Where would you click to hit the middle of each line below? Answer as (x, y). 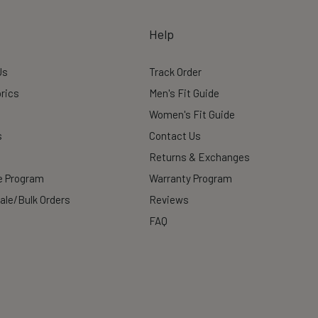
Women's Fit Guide (192, 114)
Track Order (175, 72)
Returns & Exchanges (199, 157)
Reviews (169, 199)
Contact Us (175, 136)
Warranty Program (191, 178)
